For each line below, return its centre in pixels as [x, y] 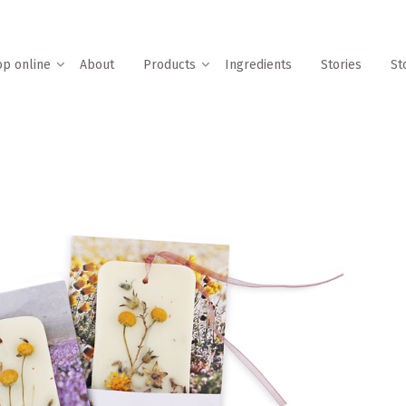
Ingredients [258, 64]
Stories [341, 64]
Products [169, 64]
